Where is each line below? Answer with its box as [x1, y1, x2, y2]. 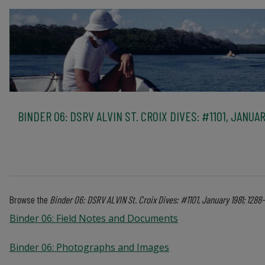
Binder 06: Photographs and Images [9, 240, 169, 254]
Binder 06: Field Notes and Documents [9, 211, 178, 225]
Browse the [9, 193, 50, 205]
